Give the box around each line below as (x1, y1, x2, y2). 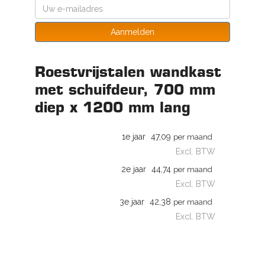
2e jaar (121, 164, 146, 174)
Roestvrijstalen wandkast (35, 63, 221, 80)
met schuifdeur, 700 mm (35, 80, 215, 98)
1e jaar (122, 132, 146, 141)
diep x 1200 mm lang (35, 98, 190, 116)
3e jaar (119, 197, 144, 206)
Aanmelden (111, 27, 154, 37)
